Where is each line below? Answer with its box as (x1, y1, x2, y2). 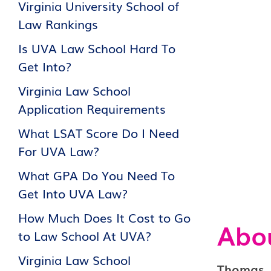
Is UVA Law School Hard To (18, 39, 175, 57)
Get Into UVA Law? (18, 184, 128, 202)
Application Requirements (18, 99, 166, 117)
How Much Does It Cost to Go (18, 208, 191, 226)
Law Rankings (18, 15, 98, 33)
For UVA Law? (18, 142, 99, 160)
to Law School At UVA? (18, 226, 151, 244)
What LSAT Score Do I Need (18, 123, 179, 142)
